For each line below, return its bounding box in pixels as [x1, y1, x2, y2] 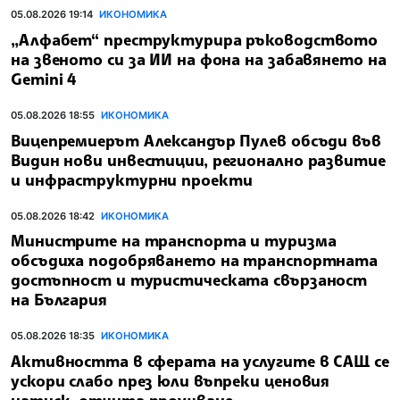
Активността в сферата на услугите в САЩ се [11, 350, 389, 371]
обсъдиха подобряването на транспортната [11, 250, 379, 271]
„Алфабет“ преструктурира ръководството [11, 29, 379, 49]
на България [11, 289, 107, 310]
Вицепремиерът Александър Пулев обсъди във [11, 129, 381, 150]
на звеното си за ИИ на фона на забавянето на [11, 48, 387, 69]
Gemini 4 [11, 68, 78, 88]
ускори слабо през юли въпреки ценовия [11, 370, 330, 390]
